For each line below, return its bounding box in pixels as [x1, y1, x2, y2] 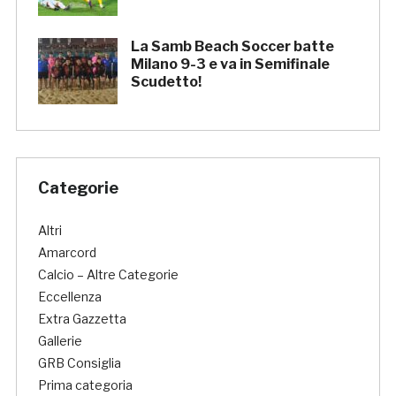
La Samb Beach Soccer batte [130, 38, 334, 56]
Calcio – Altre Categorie [37, 267, 179, 283]
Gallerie [37, 333, 82, 349]
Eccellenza [37, 289, 102, 305]
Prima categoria [37, 377, 133, 393]
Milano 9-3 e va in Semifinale [130, 56, 330, 73]
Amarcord [37, 245, 96, 261]
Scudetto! [130, 73, 202, 91]
